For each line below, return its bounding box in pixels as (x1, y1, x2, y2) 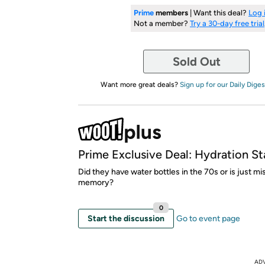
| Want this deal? (188, 8, 248, 17)
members (154, 8, 188, 17)
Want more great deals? (100, 80, 180, 89)
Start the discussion (88, 213, 164, 224)
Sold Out (172, 54, 221, 69)
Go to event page (176, 213, 240, 224)
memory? (78, 177, 114, 188)
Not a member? (134, 18, 190, 28)
